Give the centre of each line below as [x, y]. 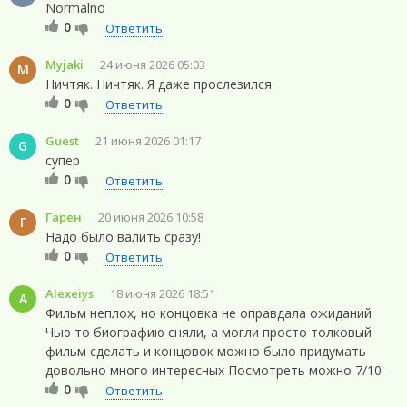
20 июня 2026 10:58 [151, 217]
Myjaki [65, 64]
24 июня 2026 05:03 [153, 64]
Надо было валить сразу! [123, 236]
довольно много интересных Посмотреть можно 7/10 [213, 370]
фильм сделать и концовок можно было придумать [206, 351]
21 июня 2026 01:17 [148, 140]
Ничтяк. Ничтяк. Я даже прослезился [159, 84]
